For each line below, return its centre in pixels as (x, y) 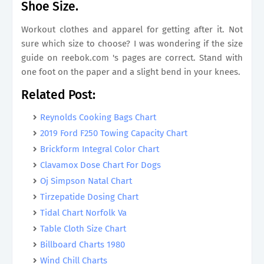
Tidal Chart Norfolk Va (83, 213)
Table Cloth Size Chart (83, 229)
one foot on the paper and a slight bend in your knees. (131, 72)
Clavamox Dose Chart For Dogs (100, 165)
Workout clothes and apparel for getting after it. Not (132, 29)
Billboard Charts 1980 (82, 245)
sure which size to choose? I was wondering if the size (132, 44)
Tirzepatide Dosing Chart (89, 197)
